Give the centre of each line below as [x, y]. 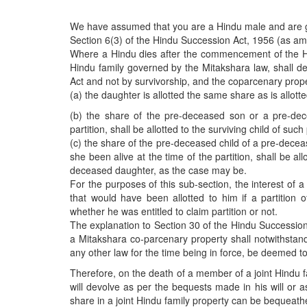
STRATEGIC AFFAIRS [62, 25]
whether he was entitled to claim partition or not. [174, 211]
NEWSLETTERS [49, 108]
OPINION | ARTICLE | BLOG [75, 87]
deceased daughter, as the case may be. [158, 170]
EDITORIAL [39, 190]
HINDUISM [37, 46]
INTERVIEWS [43, 169]
